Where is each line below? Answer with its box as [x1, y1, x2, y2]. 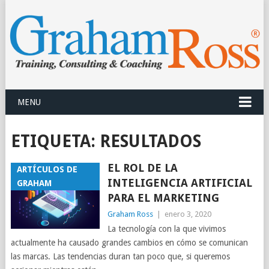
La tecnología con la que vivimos [107, 224, 226, 234]
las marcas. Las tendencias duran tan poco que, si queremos [10, 252, 230, 262]
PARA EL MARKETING [107, 192, 219, 205]
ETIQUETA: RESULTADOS [10, 131, 201, 152]
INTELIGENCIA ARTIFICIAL [107, 177, 252, 190]
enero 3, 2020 [164, 210, 211, 219]
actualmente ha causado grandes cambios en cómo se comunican [10, 238, 248, 248]
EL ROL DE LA [107, 162, 178, 175]
